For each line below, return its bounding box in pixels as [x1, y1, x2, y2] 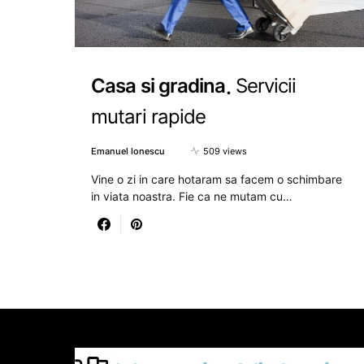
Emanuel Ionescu [91, 145, 165, 157]
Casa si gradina [91, 74, 226, 98]
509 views [203, 145, 247, 157]
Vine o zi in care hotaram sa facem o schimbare [91, 171, 342, 186]
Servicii [235, 74, 297, 98]
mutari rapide [91, 104, 206, 128]
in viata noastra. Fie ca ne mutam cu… [91, 188, 292, 203]
